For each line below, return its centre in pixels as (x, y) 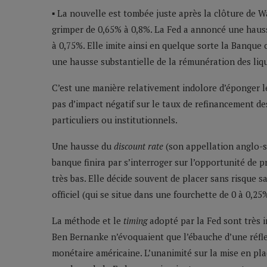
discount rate (139, 146)
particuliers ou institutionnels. (115, 120)
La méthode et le (88, 221)
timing (135, 221)
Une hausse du (83, 146)
